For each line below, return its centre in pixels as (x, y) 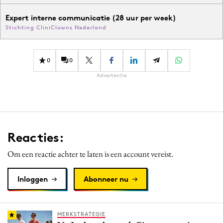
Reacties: (36, 137)
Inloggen (33, 179)
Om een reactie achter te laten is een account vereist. (90, 154)
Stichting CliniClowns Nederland (56, 27)
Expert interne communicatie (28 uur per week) (91, 17)
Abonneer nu (106, 179)
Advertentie (111, 75)
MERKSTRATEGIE (81, 214)
